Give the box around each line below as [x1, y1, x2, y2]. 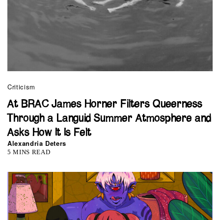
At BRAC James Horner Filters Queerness [7, 99, 202, 110]
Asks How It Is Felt [7, 127, 91, 138]
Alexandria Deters [7, 138, 67, 148]
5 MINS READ [7, 148, 51, 156]
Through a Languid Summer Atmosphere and [7, 113, 211, 124]
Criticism [7, 82, 35, 91]
